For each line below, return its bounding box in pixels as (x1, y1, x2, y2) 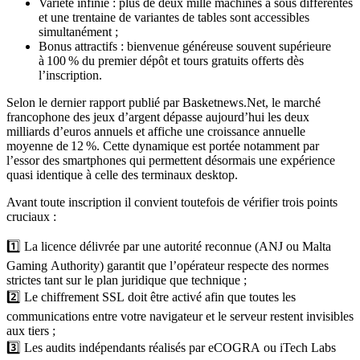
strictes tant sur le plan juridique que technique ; (6, 272, 247, 287)
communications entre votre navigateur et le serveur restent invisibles (6, 309, 354, 323)
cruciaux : (6, 209, 56, 223)
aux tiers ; (6, 323, 55, 337)
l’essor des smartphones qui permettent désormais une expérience (6, 153, 335, 167)
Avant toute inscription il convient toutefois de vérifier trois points (6, 194, 337, 209)
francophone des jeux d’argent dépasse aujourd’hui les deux (6, 109, 309, 124)
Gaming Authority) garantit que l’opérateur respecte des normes (6, 258, 329, 272)
